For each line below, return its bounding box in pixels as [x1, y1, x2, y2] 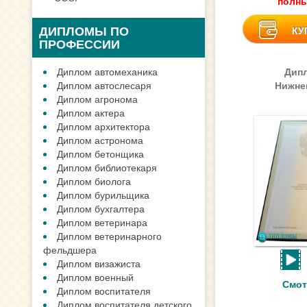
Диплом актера [57, 106, 125, 119]
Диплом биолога [57, 174, 131, 188]
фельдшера [43, 243, 97, 256]
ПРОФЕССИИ [39, 35, 120, 53]
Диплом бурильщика [57, 188, 149, 201]
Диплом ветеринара [57, 215, 147, 229]
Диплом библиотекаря [57, 160, 157, 174]
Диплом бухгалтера [57, 201, 145, 215]
